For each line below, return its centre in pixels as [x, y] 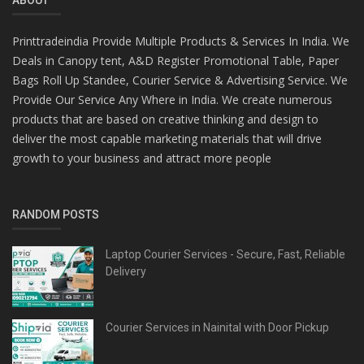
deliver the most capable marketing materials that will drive [167, 138]
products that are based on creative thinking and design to [165, 119]
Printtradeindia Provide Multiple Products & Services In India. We [181, 41]
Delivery [126, 271]
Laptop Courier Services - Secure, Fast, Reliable [225, 254]
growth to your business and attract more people [142, 158]
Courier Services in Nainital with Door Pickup [217, 327]
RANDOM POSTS [56, 214]
